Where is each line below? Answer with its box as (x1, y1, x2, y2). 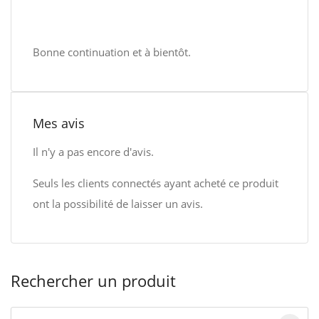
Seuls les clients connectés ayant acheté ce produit (33, 176, 278, 190)
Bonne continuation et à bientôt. (33, 45, 191, 59)
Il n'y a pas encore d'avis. (33, 145, 154, 159)
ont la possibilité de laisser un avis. (33, 197, 203, 211)
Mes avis (33, 115, 85, 132)
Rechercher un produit (11, 270, 176, 291)
